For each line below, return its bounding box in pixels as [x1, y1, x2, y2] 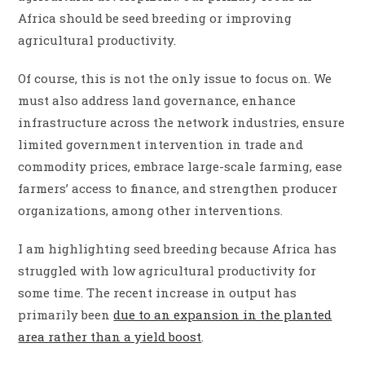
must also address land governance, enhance [18, 92, 297, 109]
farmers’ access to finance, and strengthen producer [18, 180, 338, 197]
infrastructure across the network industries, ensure [18, 114, 345, 131]
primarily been [18, 306, 114, 323]
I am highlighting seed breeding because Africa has [18, 240, 337, 257]
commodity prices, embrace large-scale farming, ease [18, 158, 343, 175]
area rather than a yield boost [18, 328, 202, 345]
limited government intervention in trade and [18, 136, 304, 153]
